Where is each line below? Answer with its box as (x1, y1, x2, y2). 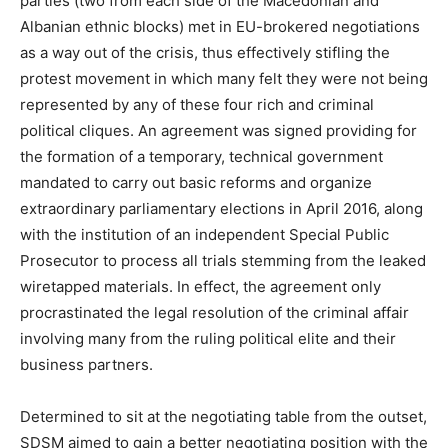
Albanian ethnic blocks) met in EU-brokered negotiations (20, 16, 420, 36)
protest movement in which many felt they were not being (20, 68, 428, 88)
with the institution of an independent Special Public (20, 224, 389, 244)
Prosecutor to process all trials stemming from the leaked (20, 250, 426, 270)
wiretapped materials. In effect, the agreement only (20, 276, 381, 296)
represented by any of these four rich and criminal (20, 94, 374, 114)
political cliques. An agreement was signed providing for (20, 120, 417, 140)
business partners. (20, 354, 153, 374)
